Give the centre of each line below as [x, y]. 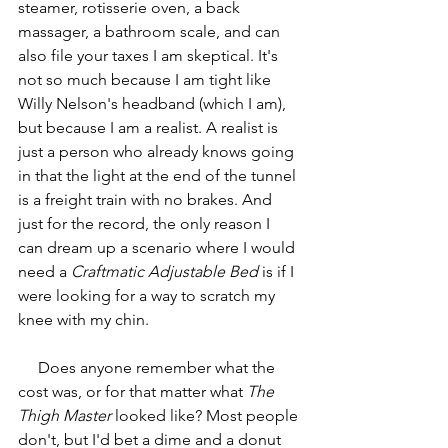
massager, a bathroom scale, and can [151, 31]
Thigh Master [64, 415]
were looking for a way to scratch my [148, 295]
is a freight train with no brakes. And [147, 199]
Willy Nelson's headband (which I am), [154, 103]
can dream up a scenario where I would [158, 247]
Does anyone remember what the [28, 367]
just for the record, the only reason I [146, 223]
